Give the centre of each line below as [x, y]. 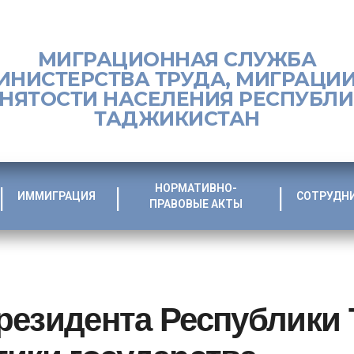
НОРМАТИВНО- [196, 188]
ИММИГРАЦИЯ [56, 196]
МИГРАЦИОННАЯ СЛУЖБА [177, 59]
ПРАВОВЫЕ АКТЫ [196, 204]
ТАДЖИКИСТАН [177, 118]
